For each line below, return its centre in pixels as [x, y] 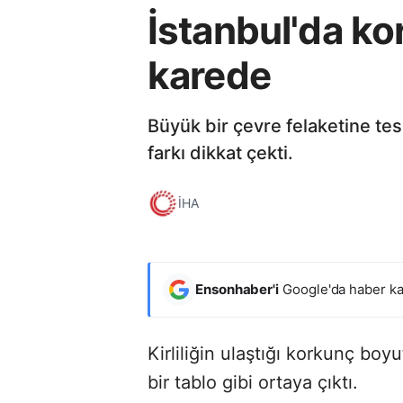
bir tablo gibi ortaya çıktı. [253, 382]
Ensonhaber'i [237, 289]
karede [209, 75]
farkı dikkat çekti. [220, 152]
